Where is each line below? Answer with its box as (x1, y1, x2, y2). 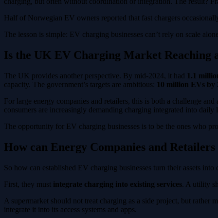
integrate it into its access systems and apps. (4, 205, 137, 214)
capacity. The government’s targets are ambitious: (4, 80, 157, 89)
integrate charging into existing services (53, 180, 182, 188)
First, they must (4, 180, 53, 188)
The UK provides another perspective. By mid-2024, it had (4, 71, 187, 80)
